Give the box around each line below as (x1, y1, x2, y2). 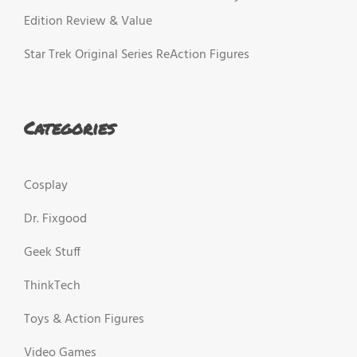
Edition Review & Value (24, 10, 152, 32)
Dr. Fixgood (24, 209, 87, 230)
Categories (24, 115, 115, 140)
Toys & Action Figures (24, 309, 144, 331)
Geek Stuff (24, 242, 80, 264)
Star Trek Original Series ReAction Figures (24, 44, 249, 65)
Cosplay (24, 175, 68, 197)
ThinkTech (24, 276, 80, 297)
